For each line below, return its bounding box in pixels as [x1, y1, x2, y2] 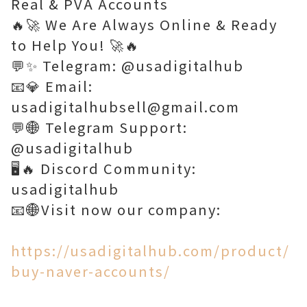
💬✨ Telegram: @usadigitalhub [11, 56, 244, 75]
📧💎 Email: [11, 76, 93, 96]
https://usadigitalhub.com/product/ [11, 241, 290, 260]
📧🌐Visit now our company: [11, 199, 221, 219]
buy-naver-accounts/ [11, 261, 171, 281]
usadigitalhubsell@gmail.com [11, 97, 240, 116]
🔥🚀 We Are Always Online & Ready [11, 14, 278, 34]
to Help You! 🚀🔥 [11, 35, 140, 55]
